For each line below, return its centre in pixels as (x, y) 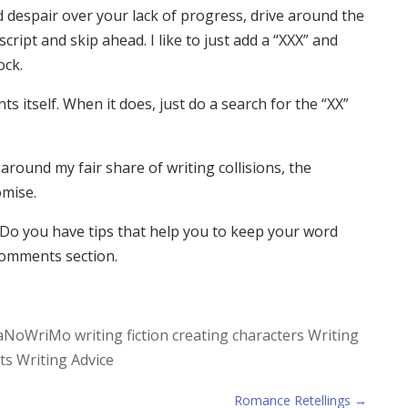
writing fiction (121, 336)
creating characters (238, 336)
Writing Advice (65, 360)
